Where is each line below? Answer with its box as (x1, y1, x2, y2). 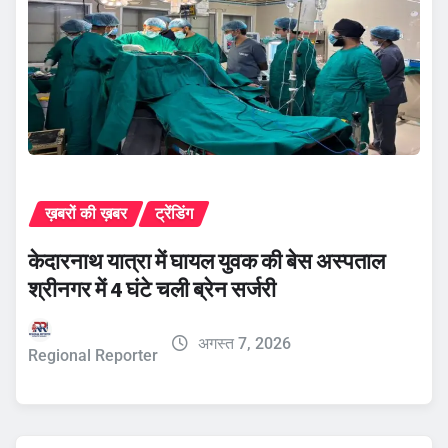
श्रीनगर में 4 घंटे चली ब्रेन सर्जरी (28, 274, 276, 303)
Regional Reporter (28, 345, 158, 365)
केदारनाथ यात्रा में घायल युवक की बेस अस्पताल (28, 246, 385, 275)
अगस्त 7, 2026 (197, 333, 291, 353)
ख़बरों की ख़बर (45, 203, 127, 223)
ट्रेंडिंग (155, 203, 193, 223)
